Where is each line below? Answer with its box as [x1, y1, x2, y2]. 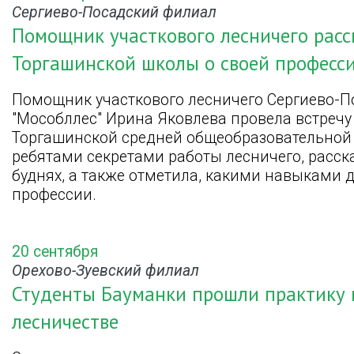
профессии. [12, 186, 96, 205]
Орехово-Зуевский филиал [12, 261, 199, 280]
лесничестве [12, 308, 119, 334]
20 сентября [12, 242, 98, 261]
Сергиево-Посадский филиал [12, 2, 217, 21]
